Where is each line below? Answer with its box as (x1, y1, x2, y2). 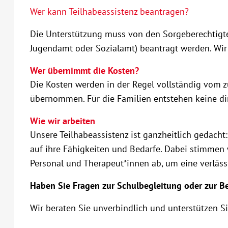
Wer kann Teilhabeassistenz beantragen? (30, 6, 189, 17)
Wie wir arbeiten (30, 115, 95, 127)
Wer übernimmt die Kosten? (30, 65, 139, 76)
